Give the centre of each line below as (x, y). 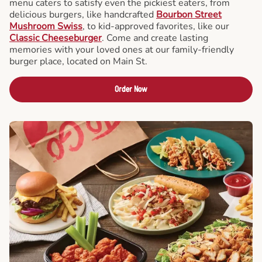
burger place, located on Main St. (78, 61)
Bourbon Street (189, 15)
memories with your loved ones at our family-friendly (122, 50)
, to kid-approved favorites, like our (156, 26)
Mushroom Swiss (46, 26)
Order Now (131, 89)
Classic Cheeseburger (56, 38)
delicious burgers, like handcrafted (83, 15)
